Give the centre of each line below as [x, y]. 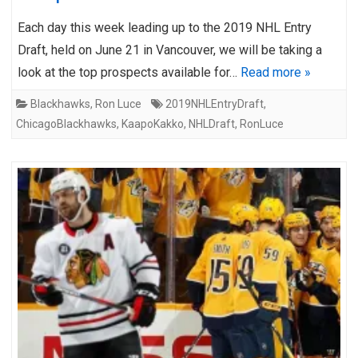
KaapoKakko [153, 123]
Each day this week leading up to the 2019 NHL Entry [165, 27]
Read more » [276, 72]
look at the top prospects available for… [129, 72]
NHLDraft [212, 123]
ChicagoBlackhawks [66, 123]
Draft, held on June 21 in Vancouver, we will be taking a [170, 50]
